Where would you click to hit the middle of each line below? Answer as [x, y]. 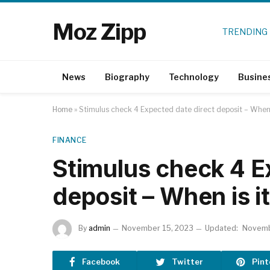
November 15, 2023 [158, 228]
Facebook [101, 261]
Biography [127, 77]
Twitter [187, 261]
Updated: [221, 228]
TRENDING [245, 31]
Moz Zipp [99, 31]
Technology [194, 77]
